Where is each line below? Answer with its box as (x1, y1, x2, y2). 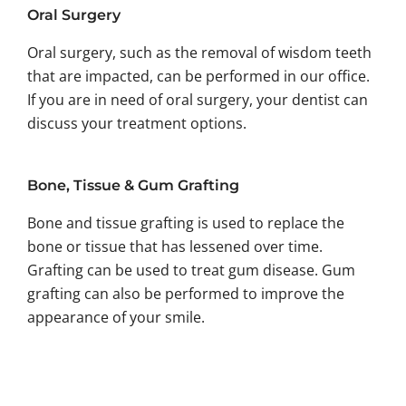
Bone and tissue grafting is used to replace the (27, 213, 344, 233)
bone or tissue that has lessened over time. (27, 237, 323, 256)
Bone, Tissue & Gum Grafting (27, 177, 239, 194)
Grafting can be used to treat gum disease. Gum (27, 260, 355, 280)
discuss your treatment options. (27, 113, 250, 133)
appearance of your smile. (27, 307, 205, 327)
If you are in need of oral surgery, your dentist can (27, 90, 368, 110)
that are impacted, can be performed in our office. (27, 66, 370, 86)
